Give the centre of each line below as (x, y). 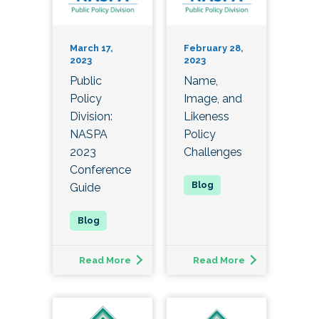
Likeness (206, 117)
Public (86, 81)
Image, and (213, 99)
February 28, (213, 48)
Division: (91, 117)
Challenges (213, 152)
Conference (100, 170)
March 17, (91, 48)
